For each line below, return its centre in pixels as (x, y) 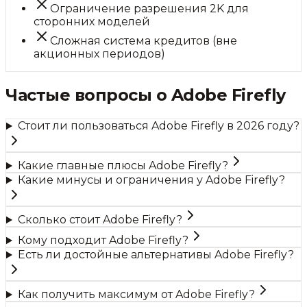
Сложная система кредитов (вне (144, 41)
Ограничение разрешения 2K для (149, 9)
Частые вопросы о (88, 95)
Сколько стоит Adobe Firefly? (100, 220)
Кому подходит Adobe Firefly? (103, 241)
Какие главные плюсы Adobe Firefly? (123, 166)
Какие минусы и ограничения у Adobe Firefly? (151, 180)
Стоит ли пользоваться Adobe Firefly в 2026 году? (158, 126)
